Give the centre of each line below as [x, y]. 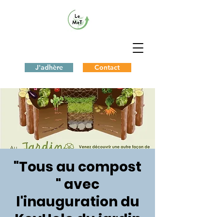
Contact [107, 67]
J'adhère [49, 67]
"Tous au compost [77, 167]
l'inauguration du [77, 202]
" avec [77, 184]
